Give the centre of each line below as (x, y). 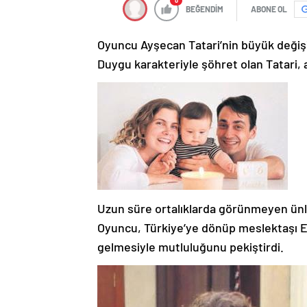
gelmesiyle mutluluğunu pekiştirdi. (191, 247)
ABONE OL (269, 9)
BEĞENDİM (205, 9)
